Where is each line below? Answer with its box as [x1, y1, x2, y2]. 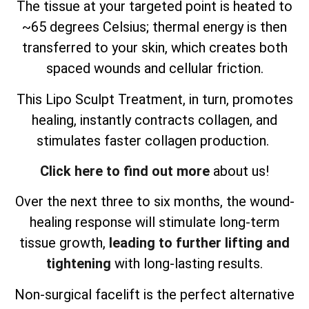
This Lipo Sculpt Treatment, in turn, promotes [16, 90, 293, 108]
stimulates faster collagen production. [37, 132, 272, 149]
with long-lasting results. [111, 255, 263, 272]
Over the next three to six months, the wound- [14, 193, 295, 210]
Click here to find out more [40, 163, 210, 180]
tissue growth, [19, 235, 109, 252]
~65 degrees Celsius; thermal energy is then [22, 19, 287, 36]
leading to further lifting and [109, 235, 290, 252]
